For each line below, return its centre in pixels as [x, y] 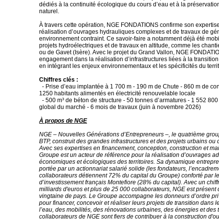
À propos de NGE [63, 121]
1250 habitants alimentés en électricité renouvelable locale [117, 93]
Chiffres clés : [59, 80]
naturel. [49, 11]
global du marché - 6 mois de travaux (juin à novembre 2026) [120, 107]
